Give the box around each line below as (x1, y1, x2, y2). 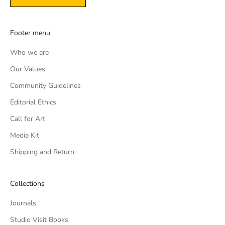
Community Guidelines (10, 80, 81, 90)
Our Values (10, 64, 45, 74)
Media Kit (10, 130, 39, 140)
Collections (10, 178, 45, 188)
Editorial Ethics (10, 97, 56, 107)
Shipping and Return (10, 147, 74, 157)
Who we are (10, 47, 49, 57)
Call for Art (10, 114, 45, 124)
